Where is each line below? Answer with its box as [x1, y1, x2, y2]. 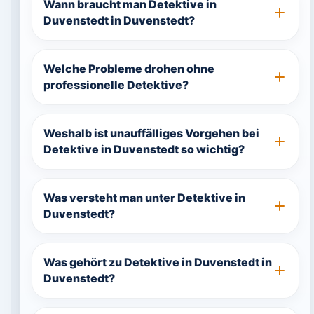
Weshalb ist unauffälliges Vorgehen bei [43, 126, 259, 140]
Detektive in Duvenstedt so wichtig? [43, 142, 245, 156]
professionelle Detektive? [43, 78, 189, 92]
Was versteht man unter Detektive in [43, 191, 245, 205]
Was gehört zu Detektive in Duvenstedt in [43, 255, 272, 269]
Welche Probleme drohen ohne [43, 62, 214, 76]
